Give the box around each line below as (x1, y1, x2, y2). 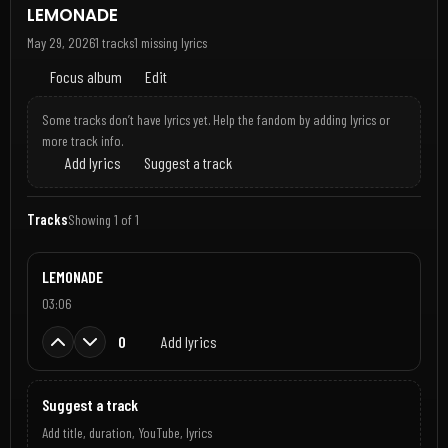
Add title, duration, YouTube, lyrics (41, 424, 212, 442)
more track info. (41, 132, 123, 150)
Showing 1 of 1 (68, 210, 139, 228)
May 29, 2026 (27, 34, 95, 52)
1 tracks (95, 34, 134, 52)
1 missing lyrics (134, 34, 207, 52)
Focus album (47, 67, 122, 87)
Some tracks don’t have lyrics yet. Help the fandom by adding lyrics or (41, 111, 390, 129)
